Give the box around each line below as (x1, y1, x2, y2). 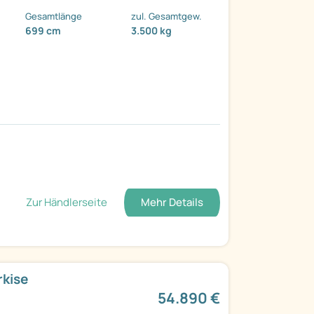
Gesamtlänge (25, 10, 83, 23)
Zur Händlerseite (25, 195, 107, 210)
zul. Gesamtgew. (131, 10, 203, 23)
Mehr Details (140, 195, 203, 210)
